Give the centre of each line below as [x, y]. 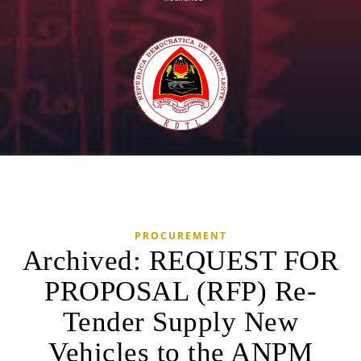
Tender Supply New [180, 322]
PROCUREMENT [180, 236]
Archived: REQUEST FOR [180, 261]
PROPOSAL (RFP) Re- [180, 291]
